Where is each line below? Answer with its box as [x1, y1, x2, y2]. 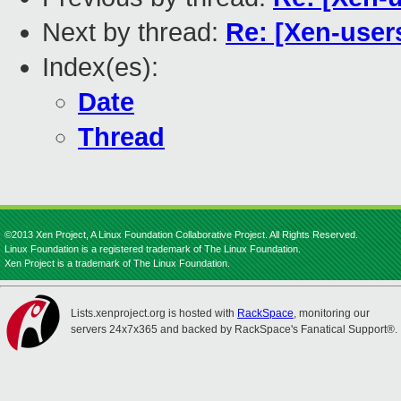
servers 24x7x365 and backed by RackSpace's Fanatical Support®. [71, 323, 397, 336]
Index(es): [42, 53, 158, 82]
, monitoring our [294, 307, 370, 320]
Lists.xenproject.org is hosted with [71, 307, 237, 320]
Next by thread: [42, 18, 226, 47]
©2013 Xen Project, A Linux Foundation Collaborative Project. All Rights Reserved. [4, 229, 358, 240]
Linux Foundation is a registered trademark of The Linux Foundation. [4, 243, 301, 254]
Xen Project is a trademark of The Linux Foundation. [4, 258, 230, 269]
